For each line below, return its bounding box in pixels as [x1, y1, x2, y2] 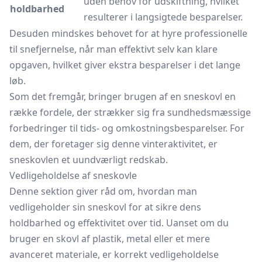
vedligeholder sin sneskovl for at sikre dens [9, 201, 201, 213]
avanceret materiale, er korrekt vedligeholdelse [9, 248, 219, 261]
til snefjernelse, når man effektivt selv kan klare [9, 43, 218, 56]
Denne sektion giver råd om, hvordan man [9, 185, 197, 198]
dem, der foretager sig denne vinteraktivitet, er [9, 137, 218, 150]
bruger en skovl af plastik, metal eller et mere [9, 232, 210, 245]
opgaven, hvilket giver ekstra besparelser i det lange [9, 58, 240, 71]
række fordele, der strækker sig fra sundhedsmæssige [9, 106, 251, 119]
